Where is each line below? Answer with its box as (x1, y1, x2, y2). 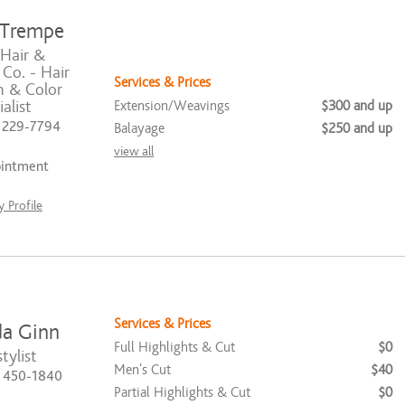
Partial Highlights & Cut (114, 383, 250, 400)
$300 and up (321, 97, 392, 114)
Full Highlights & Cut (114, 338, 235, 355)
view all (114, 143, 154, 159)
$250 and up (321, 119, 392, 137)
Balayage (114, 119, 165, 137)
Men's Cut (114, 361, 171, 378)
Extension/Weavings (114, 97, 230, 114)
